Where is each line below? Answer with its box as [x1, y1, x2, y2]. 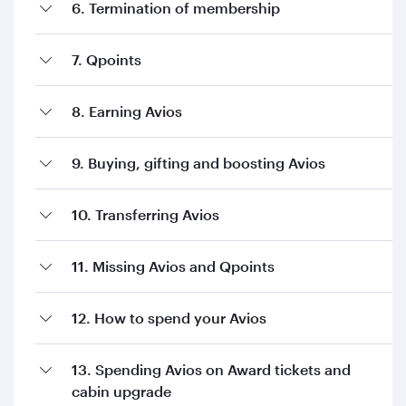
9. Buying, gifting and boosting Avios [72, 154, 325, 171]
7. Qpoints [72, 51, 141, 68]
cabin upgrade [72, 382, 171, 400]
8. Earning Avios [72, 102, 182, 120]
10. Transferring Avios [72, 206, 219, 223]
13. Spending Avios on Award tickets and [72, 361, 351, 378]
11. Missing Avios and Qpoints [72, 257, 275, 275]
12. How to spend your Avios [72, 309, 266, 326]
